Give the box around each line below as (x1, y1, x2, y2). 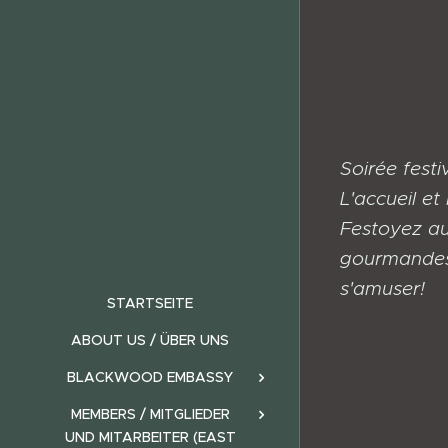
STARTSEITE (107, 294, 193, 312)
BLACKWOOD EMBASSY (67, 368, 233, 386)
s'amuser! (340, 276, 425, 300)
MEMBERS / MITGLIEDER (70, 405, 230, 423)
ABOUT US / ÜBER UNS (71, 331, 229, 349)
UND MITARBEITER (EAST (64, 428, 236, 446)
